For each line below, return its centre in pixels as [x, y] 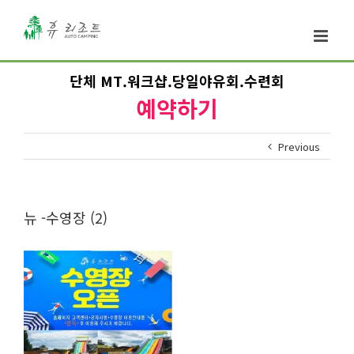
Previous [299, 147]
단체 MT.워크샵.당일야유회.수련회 [177, 81]
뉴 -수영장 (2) [66, 217]
